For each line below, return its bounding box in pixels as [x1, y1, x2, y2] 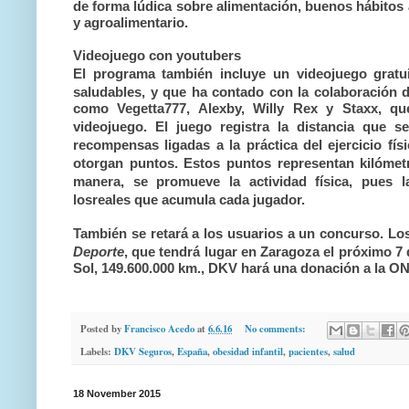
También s [73, 225, 139, 241]
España [177, 344, 207, 360]
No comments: [244, 321, 309, 337]
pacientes [288, 344, 328, 360]
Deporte [73, 244, 124, 259]
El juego [155, 119, 221, 134]
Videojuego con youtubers [73, 47, 241, 63]
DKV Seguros [114, 344, 172, 360]
